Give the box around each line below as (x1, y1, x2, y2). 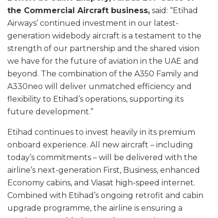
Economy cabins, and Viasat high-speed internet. (7, 178, 195, 188)
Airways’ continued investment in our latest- (7, 18, 179, 28)
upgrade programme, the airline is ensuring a (7, 203, 182, 213)
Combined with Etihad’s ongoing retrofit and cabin (7, 191, 203, 200)
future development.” (7, 107, 95, 117)
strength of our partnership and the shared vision (7, 44, 200, 54)
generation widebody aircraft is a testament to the (7, 31, 201, 41)
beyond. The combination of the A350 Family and (7, 69, 199, 79)
